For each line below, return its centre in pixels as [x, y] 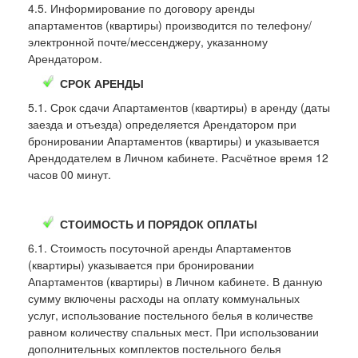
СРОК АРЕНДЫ [102, 83]
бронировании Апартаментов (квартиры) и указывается [174, 140]
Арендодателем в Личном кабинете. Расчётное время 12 [178, 157]
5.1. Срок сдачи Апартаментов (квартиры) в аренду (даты [179, 107]
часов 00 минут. [71, 174]
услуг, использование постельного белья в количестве [171, 314]
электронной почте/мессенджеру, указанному [148, 41]
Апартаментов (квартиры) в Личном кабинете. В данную [175, 281]
